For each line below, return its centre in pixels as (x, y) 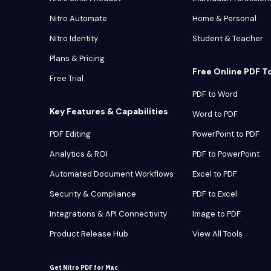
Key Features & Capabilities (109, 112)
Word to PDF (215, 114)
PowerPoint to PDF (226, 134)
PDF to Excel (215, 194)
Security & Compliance (93, 194)
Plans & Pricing (77, 59)
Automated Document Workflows (112, 174)
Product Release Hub (89, 234)
